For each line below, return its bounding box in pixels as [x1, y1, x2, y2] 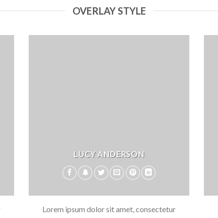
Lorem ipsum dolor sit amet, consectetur [42, 204, 176, 214]
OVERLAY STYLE [72, 5, 146, 17]
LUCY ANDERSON [73, 149, 145, 159]
